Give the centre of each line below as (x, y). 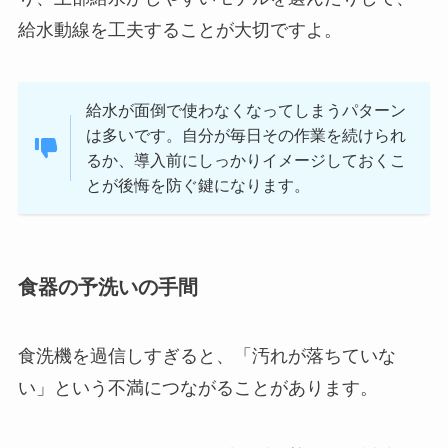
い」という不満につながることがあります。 (197, 388)
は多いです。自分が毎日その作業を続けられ (246, 135)
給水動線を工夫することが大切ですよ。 (179, 30)
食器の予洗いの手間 (107, 286)
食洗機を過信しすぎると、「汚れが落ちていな (206, 356)
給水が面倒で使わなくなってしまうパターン (246, 110)
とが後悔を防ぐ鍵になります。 (198, 185)
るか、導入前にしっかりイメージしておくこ (246, 160)
